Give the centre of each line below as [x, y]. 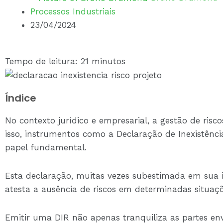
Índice [21, 98]
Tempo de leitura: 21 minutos [65, 61]
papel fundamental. [46, 147]
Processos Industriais [73, 12]
